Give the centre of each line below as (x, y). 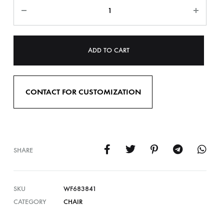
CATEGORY (30, 202)
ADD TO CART (109, 50)
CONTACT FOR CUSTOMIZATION (83, 92)
